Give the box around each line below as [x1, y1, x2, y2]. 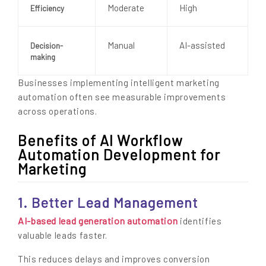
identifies [178, 216, 222, 227]
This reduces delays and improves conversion [18, 254, 210, 265]
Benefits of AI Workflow [18, 131, 183, 149]
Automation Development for [18, 145, 220, 163]
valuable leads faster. [18, 230, 108, 241]
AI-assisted [179, 39, 225, 50]
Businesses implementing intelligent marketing [18, 77, 220, 88]
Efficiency [30, 3, 64, 13]
